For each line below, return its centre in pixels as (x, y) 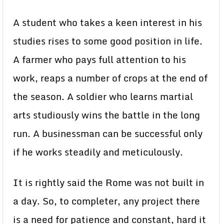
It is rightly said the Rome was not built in (108, 182)
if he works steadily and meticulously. (98, 152)
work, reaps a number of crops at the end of (110, 78)
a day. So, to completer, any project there (106, 201)
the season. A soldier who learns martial (103, 96)
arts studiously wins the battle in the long (106, 115)
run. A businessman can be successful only (108, 133)
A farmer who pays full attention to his (99, 59)
